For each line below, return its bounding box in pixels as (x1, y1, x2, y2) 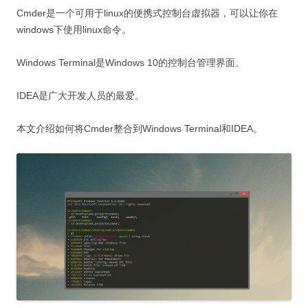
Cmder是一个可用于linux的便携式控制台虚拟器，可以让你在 (16, 7, 278, 19)
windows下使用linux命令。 (16, 23, 131, 35)
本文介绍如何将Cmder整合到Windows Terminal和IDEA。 (16, 122, 263, 134)
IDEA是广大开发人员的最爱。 (16, 89, 144, 101)
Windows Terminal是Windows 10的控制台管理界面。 (16, 56, 245, 68)
